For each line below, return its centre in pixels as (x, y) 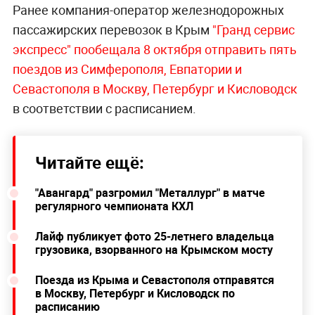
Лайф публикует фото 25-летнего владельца (154, 237)
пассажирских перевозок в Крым (111, 30)
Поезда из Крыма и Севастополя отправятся (154, 280)
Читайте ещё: (89, 163)
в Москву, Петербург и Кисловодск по (135, 294)
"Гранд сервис (252, 30)
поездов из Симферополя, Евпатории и (127, 69)
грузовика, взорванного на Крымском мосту (154, 250)
